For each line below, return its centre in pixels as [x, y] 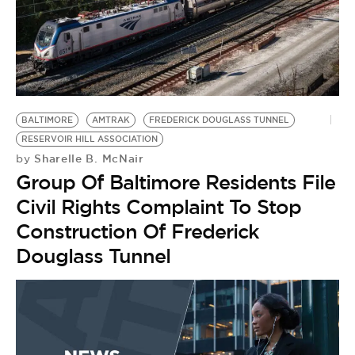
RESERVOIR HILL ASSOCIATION [90, 139]
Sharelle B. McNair [87, 158]
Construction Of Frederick [137, 231]
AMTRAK [111, 120]
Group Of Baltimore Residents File [176, 182]
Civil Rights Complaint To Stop [158, 206]
